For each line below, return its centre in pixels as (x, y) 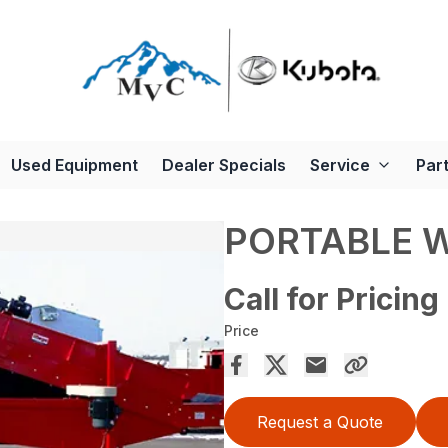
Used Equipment (74, 164)
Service (339, 164)
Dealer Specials (223, 164)
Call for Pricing (331, 298)
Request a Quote (320, 421)
